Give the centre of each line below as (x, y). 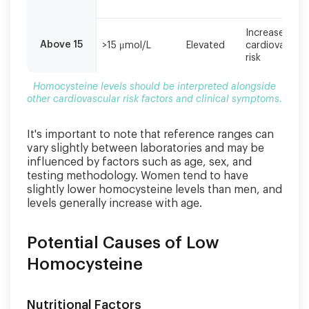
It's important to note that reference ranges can (150, 134)
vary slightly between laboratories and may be (146, 148)
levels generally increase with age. (114, 203)
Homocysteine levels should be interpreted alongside (154, 87)
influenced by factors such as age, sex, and (139, 162)
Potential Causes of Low (123, 243)
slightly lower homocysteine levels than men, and (154, 190)
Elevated (206, 46)
